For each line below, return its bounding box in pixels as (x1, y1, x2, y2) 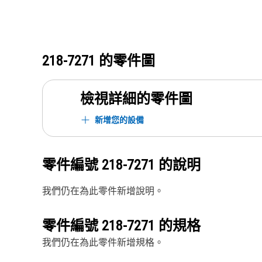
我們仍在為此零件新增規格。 (42, 236, 164, 249)
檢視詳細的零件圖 (80, 91, 192, 107)
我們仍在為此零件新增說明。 (42, 184, 164, 197)
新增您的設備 (95, 114, 144, 125)
